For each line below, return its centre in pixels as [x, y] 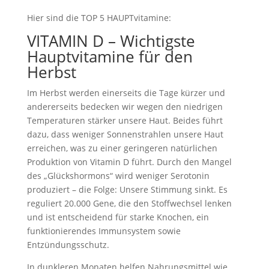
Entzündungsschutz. [68, 245]
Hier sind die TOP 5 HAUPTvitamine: [99, 18]
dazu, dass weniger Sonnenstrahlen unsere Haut [125, 134]
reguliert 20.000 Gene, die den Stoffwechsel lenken [129, 203]
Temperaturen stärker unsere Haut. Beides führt [125, 120]
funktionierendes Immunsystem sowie [104, 231]
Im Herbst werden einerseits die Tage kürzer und [126, 93]
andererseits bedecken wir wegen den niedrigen [125, 107]
